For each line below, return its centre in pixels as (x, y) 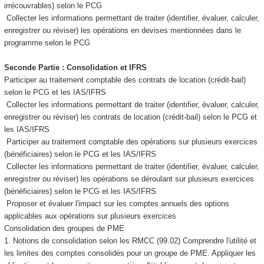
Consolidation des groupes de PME (65, 228)
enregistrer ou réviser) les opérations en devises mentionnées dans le (122, 30)
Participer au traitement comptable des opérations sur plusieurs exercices (131, 142)
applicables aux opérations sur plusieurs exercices (91, 216)
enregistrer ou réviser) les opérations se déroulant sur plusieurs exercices (129, 179)
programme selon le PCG (47, 43)
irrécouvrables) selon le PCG (54, 6)
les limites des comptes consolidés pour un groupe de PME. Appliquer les (130, 253)
